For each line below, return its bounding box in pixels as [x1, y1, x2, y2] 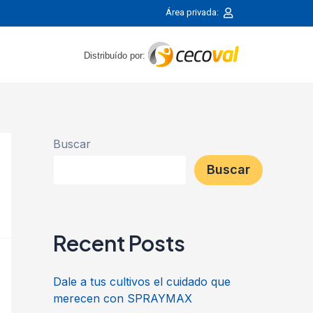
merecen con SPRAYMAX [53, 291, 192, 305]
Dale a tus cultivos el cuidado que [53, 274, 231, 289]
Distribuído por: [84, 50, 149, 61]
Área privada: [165, 7, 223, 17]
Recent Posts [53, 228, 185, 256]
